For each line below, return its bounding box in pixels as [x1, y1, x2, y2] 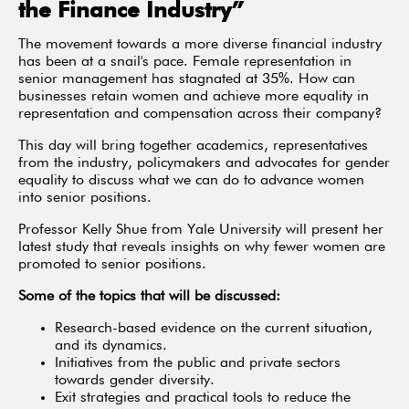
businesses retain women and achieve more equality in [18, 89, 369, 104]
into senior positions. [18, 191, 152, 205]
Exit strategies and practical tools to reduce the [55, 391, 351, 405]
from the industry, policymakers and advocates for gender [18, 156, 390, 171]
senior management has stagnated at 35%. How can [18, 72, 355, 87]
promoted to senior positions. [18, 257, 206, 272]
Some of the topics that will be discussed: [18, 289, 280, 304]
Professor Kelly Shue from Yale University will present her [18, 223, 383, 237]
